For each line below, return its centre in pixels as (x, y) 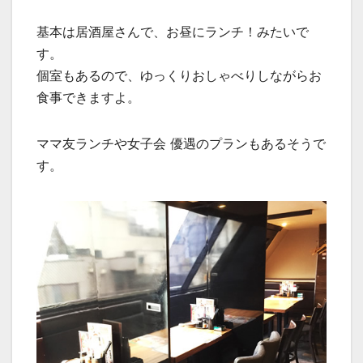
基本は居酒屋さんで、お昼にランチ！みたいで (173, 32)
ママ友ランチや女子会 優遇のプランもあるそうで (181, 144)
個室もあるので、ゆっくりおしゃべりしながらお (179, 76)
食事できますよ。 (88, 98)
